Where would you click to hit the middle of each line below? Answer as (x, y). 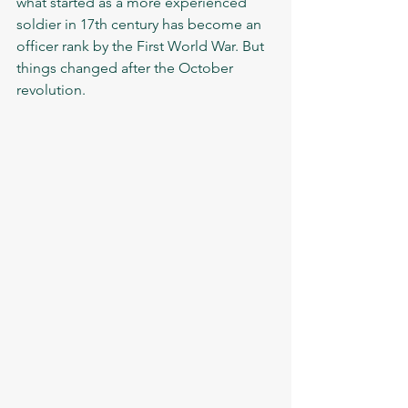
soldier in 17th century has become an (141, 25)
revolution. (53, 90)
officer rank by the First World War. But (142, 46)
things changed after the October (127, 68)
